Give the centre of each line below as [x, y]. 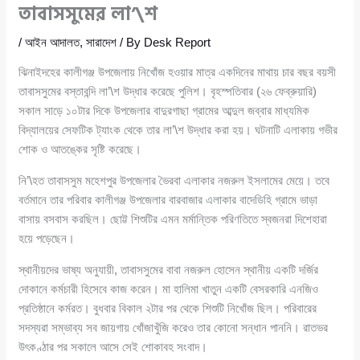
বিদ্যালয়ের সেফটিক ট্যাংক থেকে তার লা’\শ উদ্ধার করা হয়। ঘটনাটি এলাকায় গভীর [178, 129]
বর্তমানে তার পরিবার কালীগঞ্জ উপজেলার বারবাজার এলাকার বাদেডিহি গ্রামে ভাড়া [168, 199]
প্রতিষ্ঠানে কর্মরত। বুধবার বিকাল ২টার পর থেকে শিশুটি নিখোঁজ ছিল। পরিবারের [168, 308]
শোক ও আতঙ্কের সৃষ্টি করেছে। [80, 149]
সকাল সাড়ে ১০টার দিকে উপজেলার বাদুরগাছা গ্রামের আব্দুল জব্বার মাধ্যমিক [164, 110]
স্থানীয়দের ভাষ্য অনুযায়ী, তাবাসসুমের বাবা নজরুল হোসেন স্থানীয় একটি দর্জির [169, 269]
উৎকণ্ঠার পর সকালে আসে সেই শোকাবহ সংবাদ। [113, 346]
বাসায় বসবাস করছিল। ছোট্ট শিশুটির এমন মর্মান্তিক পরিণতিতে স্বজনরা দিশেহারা [173, 219]
